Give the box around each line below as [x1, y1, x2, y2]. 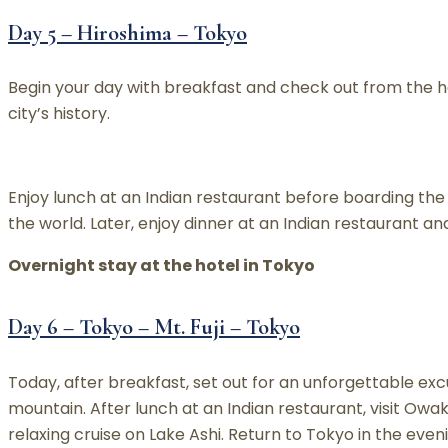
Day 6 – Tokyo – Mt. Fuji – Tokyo [8, 314, 300, 341]
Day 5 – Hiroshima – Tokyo [8, 20, 247, 47]
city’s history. [8, 102, 110, 126]
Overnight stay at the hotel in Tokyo [8, 254, 315, 278]
